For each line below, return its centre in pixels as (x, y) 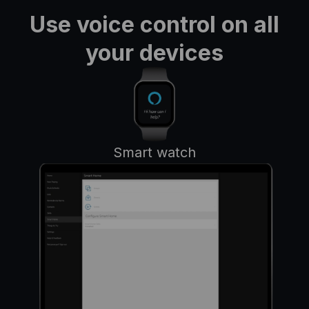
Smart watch (154, 152)
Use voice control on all (154, 24)
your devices (154, 52)
